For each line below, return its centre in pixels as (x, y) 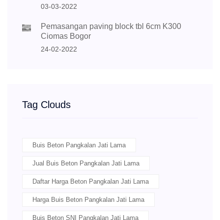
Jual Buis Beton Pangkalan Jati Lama (86, 164)
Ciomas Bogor (66, 36)
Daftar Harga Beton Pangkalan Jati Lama (91, 182)
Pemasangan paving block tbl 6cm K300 (111, 27)
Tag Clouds (46, 105)
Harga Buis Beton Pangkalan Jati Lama (88, 200)
